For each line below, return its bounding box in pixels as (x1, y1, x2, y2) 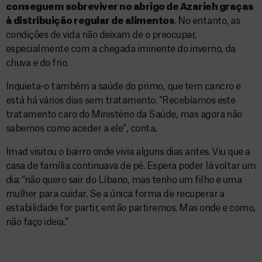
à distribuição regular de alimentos (6, 16, 175, 26)
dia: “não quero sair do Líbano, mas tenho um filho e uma (6, 175, 242, 185)
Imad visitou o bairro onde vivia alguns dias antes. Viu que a (6, 147, 250, 157)
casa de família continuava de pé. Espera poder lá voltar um (6, 161, 256, 171)
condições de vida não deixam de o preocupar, (6, 30, 196, 40)
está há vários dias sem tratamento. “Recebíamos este (6, 96, 236, 105)
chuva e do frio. (6, 58, 68, 68)
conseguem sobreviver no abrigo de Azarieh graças (6, 2, 254, 12)
